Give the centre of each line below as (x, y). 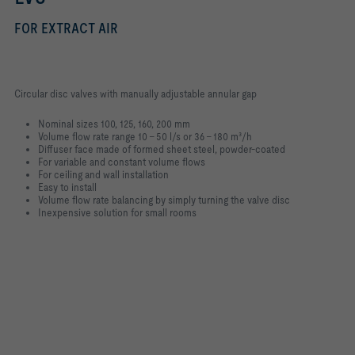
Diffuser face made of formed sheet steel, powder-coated (162, 149)
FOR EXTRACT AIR (66, 28)
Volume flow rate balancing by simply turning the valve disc (164, 200)
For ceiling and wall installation (103, 174)
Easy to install (67, 187)
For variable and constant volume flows (122, 162)
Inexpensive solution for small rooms (117, 212)
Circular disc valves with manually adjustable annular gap (136, 94)
